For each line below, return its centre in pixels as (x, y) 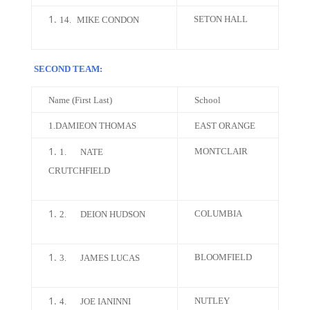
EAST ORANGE (225, 126)
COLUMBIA (218, 213)
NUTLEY (212, 301)
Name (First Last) (80, 100)
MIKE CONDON (108, 20)
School (207, 100)
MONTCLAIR (221, 151)
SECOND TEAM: (68, 69)
